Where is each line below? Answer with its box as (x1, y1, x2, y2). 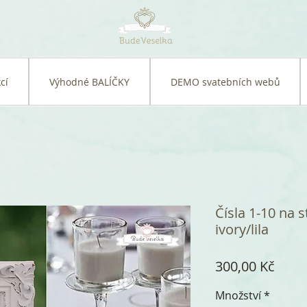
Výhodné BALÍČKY (49, 75, 130, 88)
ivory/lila (215, 220, 269, 239)
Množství (215, 288, 261, 304)
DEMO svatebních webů (170, 75, 280, 88)
